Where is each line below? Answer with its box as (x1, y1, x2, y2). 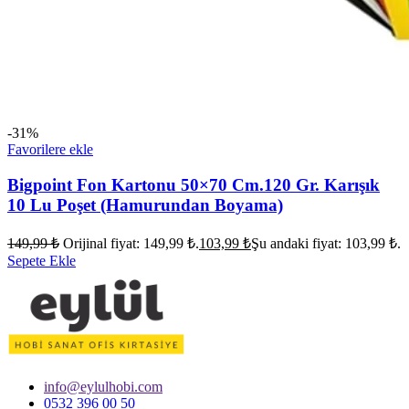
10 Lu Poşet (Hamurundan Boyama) (7, 194, 283, 215)
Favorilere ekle (7, 142, 93, 158)
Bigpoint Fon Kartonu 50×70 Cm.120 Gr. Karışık (7, 174, 380, 194)
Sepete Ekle (7, 252, 76, 268)
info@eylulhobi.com (44, 378, 163, 394)
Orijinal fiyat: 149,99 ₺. (63, 235, 199, 251)
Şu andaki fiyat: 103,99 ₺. (251, 235, 401, 251)
